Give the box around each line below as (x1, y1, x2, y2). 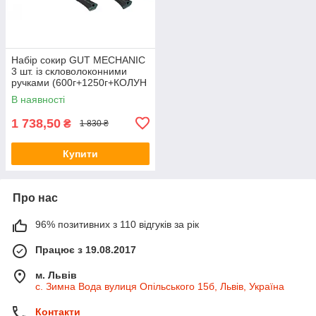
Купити (63, 147, 98, 159)
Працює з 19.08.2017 (35, 243, 136, 255)
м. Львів (35, 269, 77, 281)
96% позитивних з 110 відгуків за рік (35, 218, 199, 230)
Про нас (13, 191, 58, 204)
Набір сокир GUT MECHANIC (11, 54, 145, 66)
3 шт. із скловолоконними (11, 65, 127, 77)
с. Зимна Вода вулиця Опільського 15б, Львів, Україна (35, 280, 284, 292)
